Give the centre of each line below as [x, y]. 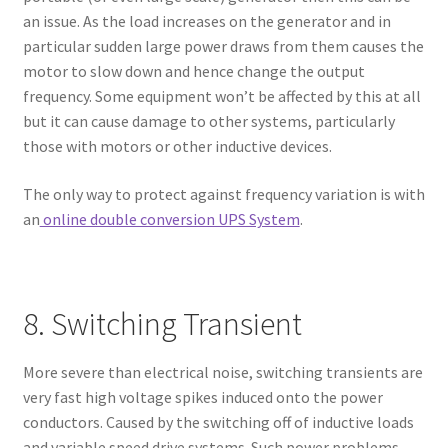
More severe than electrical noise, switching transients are [222, 372]
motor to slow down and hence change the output [193, 71]
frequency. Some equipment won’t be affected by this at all [221, 96]
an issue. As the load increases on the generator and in [206, 21]
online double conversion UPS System [169, 218]
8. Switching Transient [162, 324]
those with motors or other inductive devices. [177, 146]
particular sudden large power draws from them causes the [223, 46]
